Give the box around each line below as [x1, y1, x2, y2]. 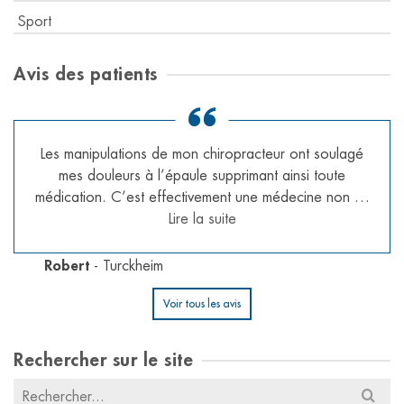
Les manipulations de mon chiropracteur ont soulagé [41, 146, 363, 161]
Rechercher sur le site [14, 350, 193, 370]
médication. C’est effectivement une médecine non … [34, 189, 370, 205]
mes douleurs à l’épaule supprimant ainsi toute [59, 168, 345, 183]
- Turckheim [89, 258, 163, 273]
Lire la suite [168, 211, 236, 226]
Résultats [13, 381, 66, 396]
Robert [44, 258, 89, 273]
